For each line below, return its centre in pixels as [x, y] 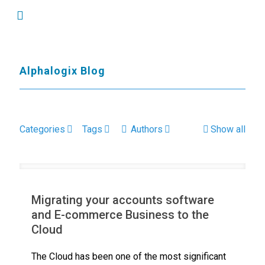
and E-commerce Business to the [120, 215]
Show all [228, 129]
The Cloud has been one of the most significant [129, 256]
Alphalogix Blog [62, 71]
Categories [42, 129]
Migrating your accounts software [123, 200]
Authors [147, 129]
